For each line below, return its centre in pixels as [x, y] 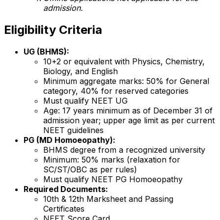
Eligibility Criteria [53, 30]
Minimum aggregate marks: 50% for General [126, 81]
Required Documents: [66, 189]
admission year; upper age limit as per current [129, 121]
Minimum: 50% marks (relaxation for [112, 160]
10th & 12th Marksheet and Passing [108, 199]
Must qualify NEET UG [85, 101]
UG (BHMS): [46, 52]
